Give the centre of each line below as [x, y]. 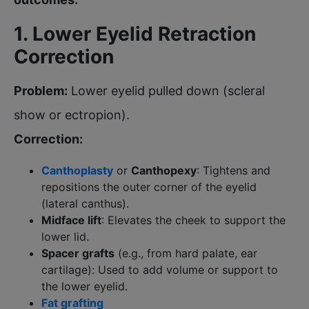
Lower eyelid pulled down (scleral [166, 90]
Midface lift [71, 220]
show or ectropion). [72, 114]
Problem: [41, 90]
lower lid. [65, 236]
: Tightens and [233, 170]
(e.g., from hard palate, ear [186, 253]
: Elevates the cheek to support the [193, 220]
